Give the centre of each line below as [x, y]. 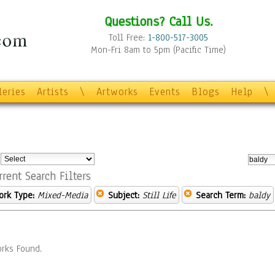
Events [165, 92]
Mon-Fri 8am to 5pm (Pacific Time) [158, 50]
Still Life [159, 195]
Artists [53, 92]
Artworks [117, 92]
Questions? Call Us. [158, 21]
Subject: [124, 195]
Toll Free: [128, 37]
